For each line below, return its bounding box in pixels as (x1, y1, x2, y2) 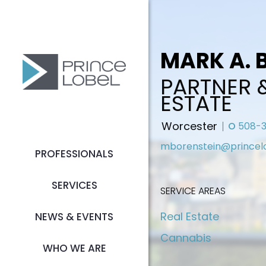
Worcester (156, 119, 223, 134)
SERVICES (51, 178, 97, 192)
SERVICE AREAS (160, 184, 226, 198)
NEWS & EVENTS (35, 210, 113, 224)
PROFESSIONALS (35, 147, 113, 161)
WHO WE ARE (42, 241, 106, 255)
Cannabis (160, 230, 211, 246)
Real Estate (160, 209, 219, 224)
